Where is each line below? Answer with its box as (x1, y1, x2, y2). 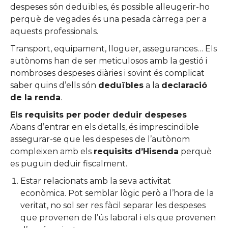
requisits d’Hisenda (94, 146, 179, 156)
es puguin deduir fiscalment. (10, 158, 127, 168)
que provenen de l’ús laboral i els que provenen (20, 212, 216, 222)
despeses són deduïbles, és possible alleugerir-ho (10, 2, 210, 12)
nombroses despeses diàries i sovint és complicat (10, 68, 205, 78)
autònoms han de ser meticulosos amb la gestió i (10, 55, 207, 66)
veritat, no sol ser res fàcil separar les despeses (20, 200, 206, 210)
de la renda (10, 92, 61, 102)
